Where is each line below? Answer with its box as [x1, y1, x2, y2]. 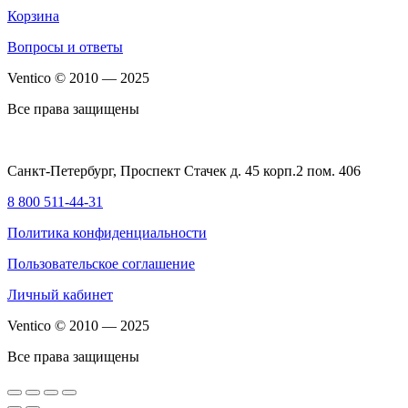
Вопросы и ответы [7, 39, 123, 56]
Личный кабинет [7, 287, 113, 303]
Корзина [7, 8, 59, 25]
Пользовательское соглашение [7, 256, 195, 272]
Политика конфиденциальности [7, 225, 207, 241]
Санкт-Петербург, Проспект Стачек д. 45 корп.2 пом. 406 [7, 163, 361, 179]
